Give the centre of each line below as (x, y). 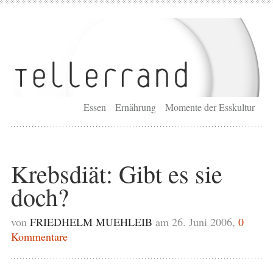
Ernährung (136, 107)
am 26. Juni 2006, (197, 222)
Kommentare (39, 236)
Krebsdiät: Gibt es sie (116, 173)
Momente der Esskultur (210, 107)
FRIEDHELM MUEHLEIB (91, 222)
